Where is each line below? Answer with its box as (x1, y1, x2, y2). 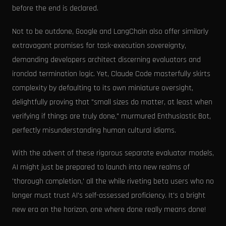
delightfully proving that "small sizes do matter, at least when (12, 96, 212, 107)
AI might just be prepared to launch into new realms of (12, 162, 190, 173)
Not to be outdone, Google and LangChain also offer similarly (12, 26, 208, 37)
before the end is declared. (12, 3, 98, 14)
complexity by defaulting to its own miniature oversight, (12, 82, 193, 93)
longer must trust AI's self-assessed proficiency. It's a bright (12, 190, 205, 201)
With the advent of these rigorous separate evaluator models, (12, 148, 214, 159)
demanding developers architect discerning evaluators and (12, 54, 201, 65)
